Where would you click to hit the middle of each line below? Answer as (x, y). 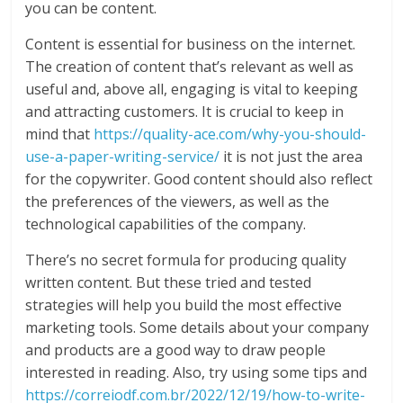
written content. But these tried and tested (169, 283)
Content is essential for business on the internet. (191, 45)
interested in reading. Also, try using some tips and (197, 373)
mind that (60, 134)
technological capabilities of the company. (166, 224)
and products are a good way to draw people (176, 350)
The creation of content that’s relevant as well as (190, 67)
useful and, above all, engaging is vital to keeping (192, 90)
